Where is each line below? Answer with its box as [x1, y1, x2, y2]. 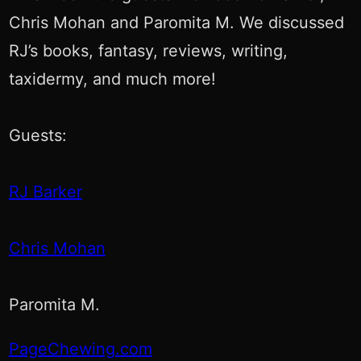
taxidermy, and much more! [8, 69, 216, 89]
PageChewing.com [8, 339, 152, 359]
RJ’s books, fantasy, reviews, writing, [8, 41, 288, 61]
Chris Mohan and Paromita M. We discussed [8, 13, 344, 33]
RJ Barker [8, 182, 82, 202]
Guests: [8, 126, 67, 146]
